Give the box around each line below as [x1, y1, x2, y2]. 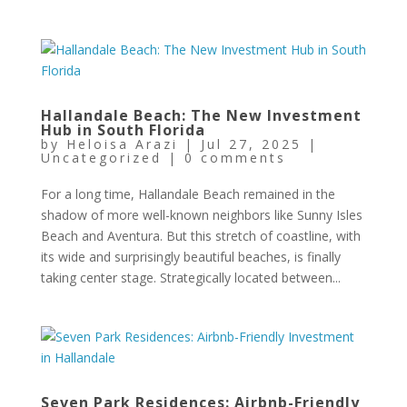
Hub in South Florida [40, 120, 205, 140]
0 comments [184, 149, 286, 166]
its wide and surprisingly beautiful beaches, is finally [40, 248, 341, 265]
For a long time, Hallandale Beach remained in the [40, 185, 335, 203]
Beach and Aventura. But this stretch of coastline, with [40, 227, 361, 244]
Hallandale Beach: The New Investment [40, 105, 362, 125]
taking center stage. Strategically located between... [40, 269, 341, 286]
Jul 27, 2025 [200, 135, 302, 153]
